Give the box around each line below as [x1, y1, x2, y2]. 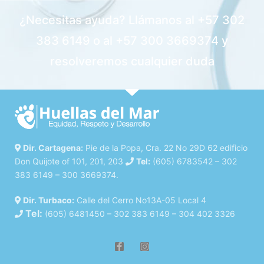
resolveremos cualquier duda [49, 54, 214, 68]
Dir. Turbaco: [21, 194, 74, 205]
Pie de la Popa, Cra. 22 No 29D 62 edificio [83, 142, 247, 153]
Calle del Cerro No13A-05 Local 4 [74, 194, 206, 205]
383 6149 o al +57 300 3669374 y [36, 33, 228, 48]
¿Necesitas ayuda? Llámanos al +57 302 [19, 12, 245, 27]
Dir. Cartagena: [21, 142, 83, 153]
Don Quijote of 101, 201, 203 [15, 156, 126, 166]
